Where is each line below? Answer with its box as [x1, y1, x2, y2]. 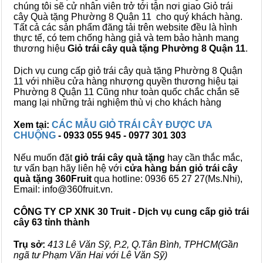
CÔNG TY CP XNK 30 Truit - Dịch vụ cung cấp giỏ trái [14, 207, 249, 217]
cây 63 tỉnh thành [14, 217, 90, 227]
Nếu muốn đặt [14, 153, 75, 163]
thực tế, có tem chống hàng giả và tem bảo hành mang [14, 33, 239, 43]
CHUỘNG [14, 130, 58, 140]
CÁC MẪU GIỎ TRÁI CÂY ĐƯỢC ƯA [52, 120, 212, 130]
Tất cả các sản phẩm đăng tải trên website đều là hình [14, 22, 237, 32]
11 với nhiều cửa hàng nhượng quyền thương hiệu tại [14, 76, 238, 86]
